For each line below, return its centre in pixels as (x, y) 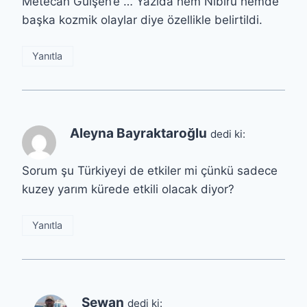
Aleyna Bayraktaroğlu (138, 134)
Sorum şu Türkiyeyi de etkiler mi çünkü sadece (150, 171)
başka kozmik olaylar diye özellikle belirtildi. (142, 20)
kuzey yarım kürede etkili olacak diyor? (128, 189)
